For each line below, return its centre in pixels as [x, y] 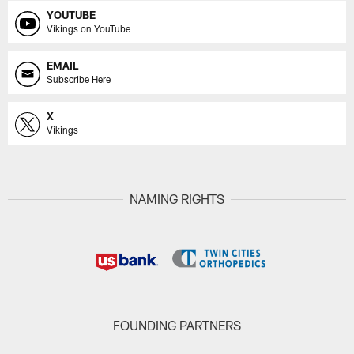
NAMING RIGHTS [177, 199]
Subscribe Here [79, 79]
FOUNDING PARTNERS [177, 326]
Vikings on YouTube [89, 28]
